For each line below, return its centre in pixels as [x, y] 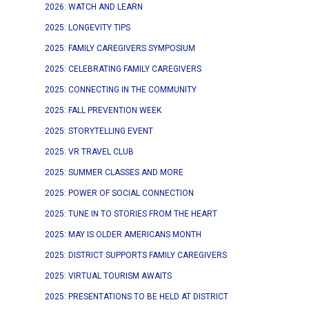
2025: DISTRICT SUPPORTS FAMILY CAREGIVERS [136, 255]
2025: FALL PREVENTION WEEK [103, 110]
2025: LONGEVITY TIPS [88, 28]
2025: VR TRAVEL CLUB [89, 152]
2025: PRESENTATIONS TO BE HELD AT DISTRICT [137, 297]
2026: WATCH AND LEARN [94, 7]
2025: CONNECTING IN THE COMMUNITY [121, 90]
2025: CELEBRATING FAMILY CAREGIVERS [123, 69]
